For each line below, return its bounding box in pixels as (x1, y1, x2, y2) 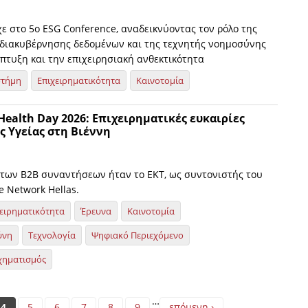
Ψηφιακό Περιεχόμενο (91, 229, 184, 241)
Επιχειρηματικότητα (37, 74, 120, 87)
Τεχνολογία (28, 229, 76, 241)
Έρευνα (80, 205, 111, 217)
